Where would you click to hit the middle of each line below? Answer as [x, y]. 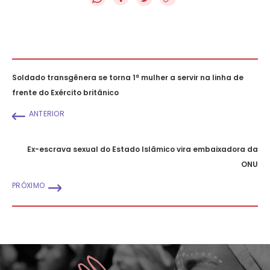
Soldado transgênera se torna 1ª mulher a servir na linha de [128, 77]
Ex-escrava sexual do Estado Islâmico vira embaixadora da [143, 149]
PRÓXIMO [29, 185]
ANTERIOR [47, 113]
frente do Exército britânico [65, 92]
